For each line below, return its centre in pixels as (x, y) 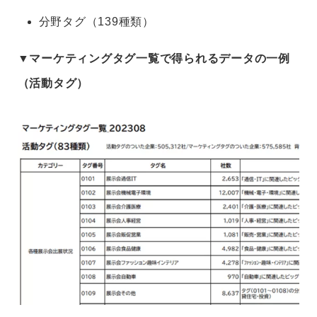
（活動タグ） (53, 83)
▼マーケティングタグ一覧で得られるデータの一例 (154, 59)
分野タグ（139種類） (96, 22)
